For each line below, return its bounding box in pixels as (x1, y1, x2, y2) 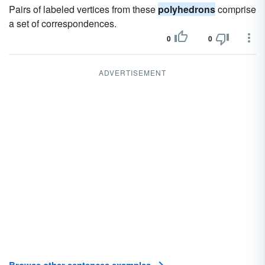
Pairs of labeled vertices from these (9, 2, 158, 16)
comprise (215, 2, 256, 16)
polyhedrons (158, 2, 215, 16)
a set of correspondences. (9, 17, 117, 30)
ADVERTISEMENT (99, 67, 166, 77)
